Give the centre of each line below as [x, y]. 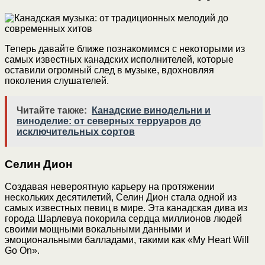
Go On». [22, 251]
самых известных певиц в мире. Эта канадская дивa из [126, 208]
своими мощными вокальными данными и [98, 230]
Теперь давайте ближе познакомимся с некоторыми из [125, 49]
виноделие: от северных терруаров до [109, 121]
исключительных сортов [76, 131]
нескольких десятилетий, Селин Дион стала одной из [121, 198]
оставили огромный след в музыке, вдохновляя [109, 70]
